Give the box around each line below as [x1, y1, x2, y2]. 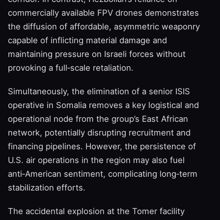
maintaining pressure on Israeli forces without [8, 49, 186, 59]
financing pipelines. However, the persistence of [8, 141, 196, 151]
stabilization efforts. [8, 182, 85, 192]
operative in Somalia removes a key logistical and [8, 100, 199, 110]
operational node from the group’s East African [8, 113, 188, 124]
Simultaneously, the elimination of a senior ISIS [8, 86, 190, 96]
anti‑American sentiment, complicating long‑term [8, 168, 197, 179]
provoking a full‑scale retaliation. [8, 62, 134, 73]
